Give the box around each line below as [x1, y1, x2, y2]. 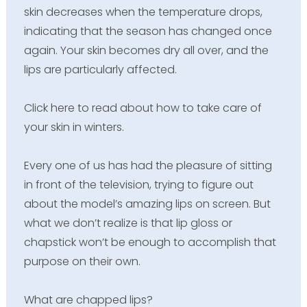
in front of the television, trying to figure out [23, 176, 254, 193]
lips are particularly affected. [23, 61, 177, 77]
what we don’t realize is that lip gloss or [23, 214, 232, 231]
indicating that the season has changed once [23, 23, 272, 39]
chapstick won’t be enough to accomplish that [23, 234, 276, 250]
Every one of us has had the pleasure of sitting [23, 157, 272, 173]
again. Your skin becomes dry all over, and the [23, 42, 269, 58]
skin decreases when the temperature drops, [23, 3, 262, 20]
